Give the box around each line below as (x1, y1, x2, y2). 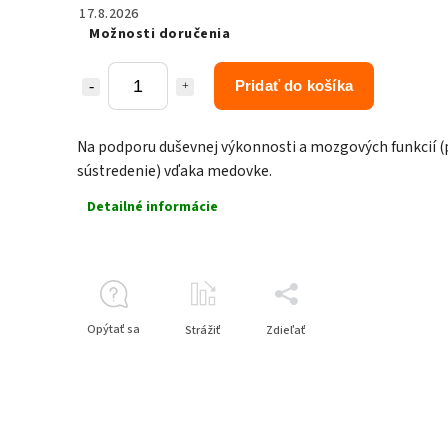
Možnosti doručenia (89, 24, 230, 44)
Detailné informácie (87, 197, 218, 217)
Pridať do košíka (234, 77, 354, 94)
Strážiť (185, 322, 221, 339)
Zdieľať (266, 322, 306, 339)
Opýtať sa (87, 321, 140, 338)
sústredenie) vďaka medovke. (77, 160, 272, 182)
